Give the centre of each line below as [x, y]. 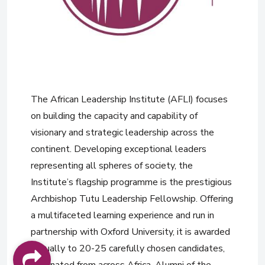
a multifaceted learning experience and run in [122, 216]
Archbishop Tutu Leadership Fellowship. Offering [132, 199]
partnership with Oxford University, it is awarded [130, 232]
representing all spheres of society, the [112, 166]
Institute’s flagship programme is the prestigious [131, 182]
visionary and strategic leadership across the [122, 133]
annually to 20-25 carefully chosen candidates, [128, 249]
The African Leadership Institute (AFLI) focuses [129, 100]
